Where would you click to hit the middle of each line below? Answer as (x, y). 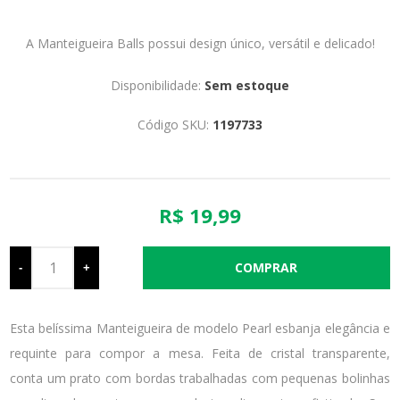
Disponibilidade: (156, 85)
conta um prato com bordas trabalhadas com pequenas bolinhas (200, 378)
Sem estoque (247, 85)
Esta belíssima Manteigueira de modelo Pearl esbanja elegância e (200, 328)
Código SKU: (173, 124)
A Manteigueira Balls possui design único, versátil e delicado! (200, 43)
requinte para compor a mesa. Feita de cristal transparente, (200, 353)
